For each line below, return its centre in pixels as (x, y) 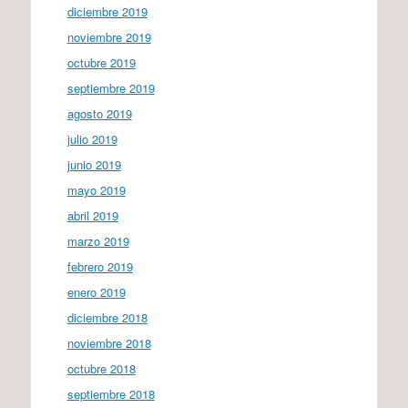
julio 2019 (92, 139)
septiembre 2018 (111, 394)
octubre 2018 (101, 368)
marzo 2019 (98, 241)
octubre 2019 (101, 62)
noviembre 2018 (109, 343)
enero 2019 (96, 292)
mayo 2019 (96, 190)
